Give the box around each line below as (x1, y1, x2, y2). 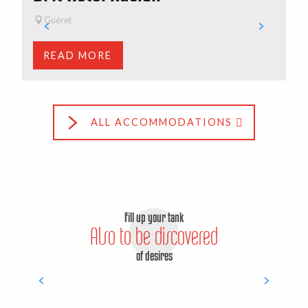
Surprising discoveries (67, 272, 241, 302)
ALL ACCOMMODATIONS (90, 116, 232, 129)
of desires (135, 248, 173, 264)
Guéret (44, 14, 71, 26)
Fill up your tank (124, 210, 184, 225)
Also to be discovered (90, 222, 218, 251)
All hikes (54, 1, 93, 15)
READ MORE (43, 49, 113, 61)
